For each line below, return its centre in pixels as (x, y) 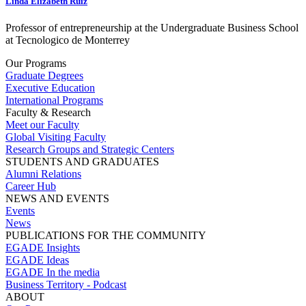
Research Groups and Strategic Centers (90, 150)
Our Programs (36, 64)
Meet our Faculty (42, 125)
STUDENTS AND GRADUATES (82, 162)
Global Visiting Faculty (56, 137)
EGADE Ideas (37, 260)
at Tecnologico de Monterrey (68, 40)
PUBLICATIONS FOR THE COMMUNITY (106, 236)
